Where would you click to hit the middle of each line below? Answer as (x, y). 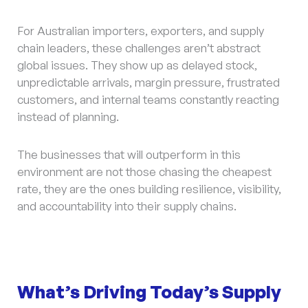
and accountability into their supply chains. (127, 206)
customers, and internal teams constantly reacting (148, 100)
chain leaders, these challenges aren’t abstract (139, 48)
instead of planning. (69, 117)
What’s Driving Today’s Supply (149, 291)
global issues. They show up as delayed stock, (137, 65)
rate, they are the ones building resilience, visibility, (149, 189)
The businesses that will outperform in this (129, 155)
